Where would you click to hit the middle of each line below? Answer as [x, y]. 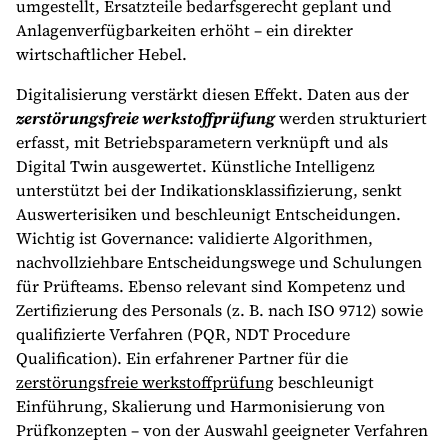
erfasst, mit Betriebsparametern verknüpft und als [202, 142]
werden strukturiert [351, 118]
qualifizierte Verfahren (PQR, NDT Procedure [183, 334]
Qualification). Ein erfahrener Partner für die [182, 358]
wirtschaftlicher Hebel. [101, 54]
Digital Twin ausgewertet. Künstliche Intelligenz [195, 166]
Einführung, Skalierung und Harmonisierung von [200, 406]
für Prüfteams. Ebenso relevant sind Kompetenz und [211, 286]
